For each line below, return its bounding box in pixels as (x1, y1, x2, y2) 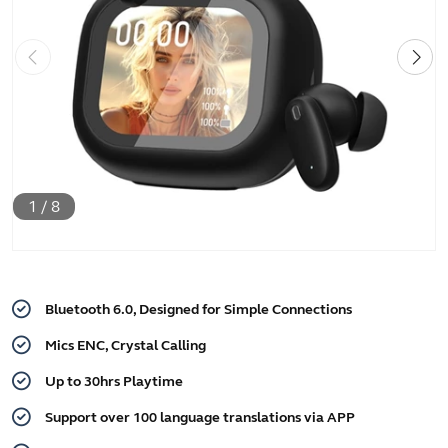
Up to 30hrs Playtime (45, 372, 183, 390)
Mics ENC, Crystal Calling (45, 336, 206, 354)
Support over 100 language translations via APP (45, 408, 355, 426)
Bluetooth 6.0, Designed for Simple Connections (45, 300, 352, 318)
